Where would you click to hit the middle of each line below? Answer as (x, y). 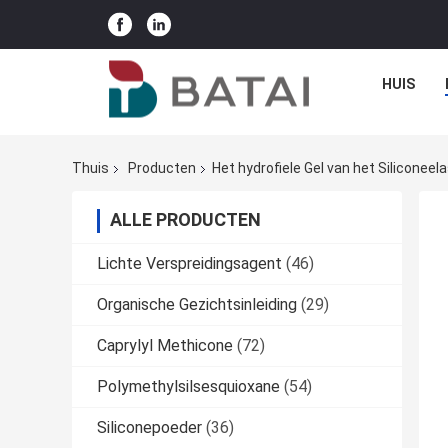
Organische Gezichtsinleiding (197, 305)
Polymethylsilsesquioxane (188, 387)
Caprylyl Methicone (165, 346)
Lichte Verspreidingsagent (189, 264)
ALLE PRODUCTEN (185, 220)
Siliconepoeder (149, 428)
